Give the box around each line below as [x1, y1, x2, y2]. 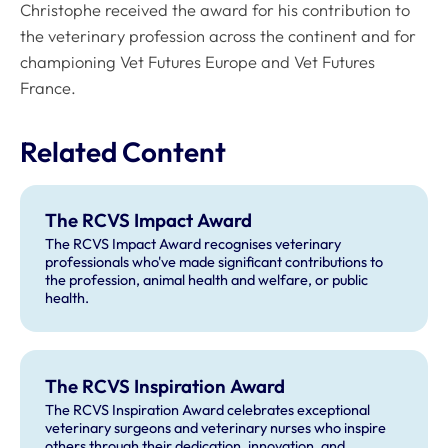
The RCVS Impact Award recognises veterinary [44, 235, 341, 254]
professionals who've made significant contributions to [44, 253, 383, 272]
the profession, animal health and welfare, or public [44, 271, 368, 290]
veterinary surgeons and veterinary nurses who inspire [44, 419, 386, 438]
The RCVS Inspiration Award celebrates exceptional [44, 401, 370, 420]
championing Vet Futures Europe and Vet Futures [20, 51, 375, 72]
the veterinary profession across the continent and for [20, 25, 416, 46]
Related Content [20, 134, 226, 170]
